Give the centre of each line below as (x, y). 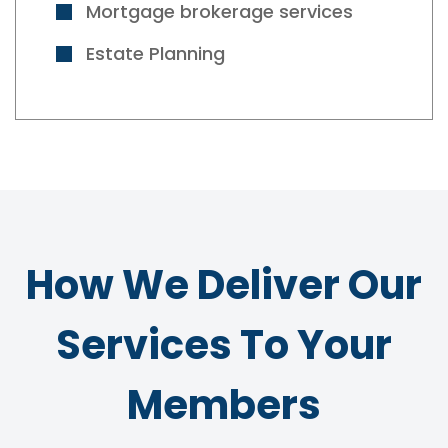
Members (224, 404)
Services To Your (224, 344)
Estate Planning (155, 53)
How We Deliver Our (224, 284)
